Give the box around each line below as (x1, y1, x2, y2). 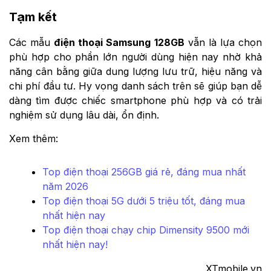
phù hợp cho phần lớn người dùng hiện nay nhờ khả (9, 50, 262, 63)
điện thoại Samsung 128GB (54, 36, 184, 48)
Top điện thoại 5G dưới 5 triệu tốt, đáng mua (42, 194, 245, 207)
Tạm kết (9, 9, 57, 24)
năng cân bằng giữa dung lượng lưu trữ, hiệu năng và (9, 65, 262, 77)
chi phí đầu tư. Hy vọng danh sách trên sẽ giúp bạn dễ (9, 79, 262, 92)
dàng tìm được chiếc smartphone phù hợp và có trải (9, 94, 262, 106)
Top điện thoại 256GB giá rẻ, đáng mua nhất (42, 165, 246, 178)
